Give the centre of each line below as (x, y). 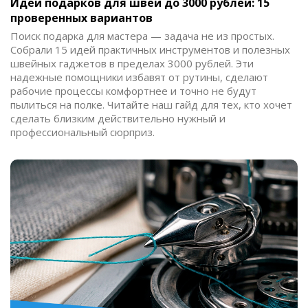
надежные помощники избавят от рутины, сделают (139, 77)
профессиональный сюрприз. (82, 132)
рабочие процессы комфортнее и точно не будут (133, 90)
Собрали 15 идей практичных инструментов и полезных (150, 49)
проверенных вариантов (81, 18)
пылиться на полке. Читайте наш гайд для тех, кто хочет (151, 104)
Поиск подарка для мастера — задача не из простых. (142, 35)
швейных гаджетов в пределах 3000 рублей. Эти (132, 63)
